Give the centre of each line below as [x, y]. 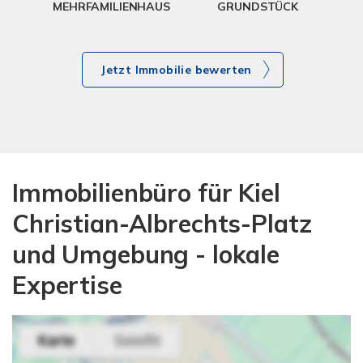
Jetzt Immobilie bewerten [176, 69]
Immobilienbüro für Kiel [146, 192]
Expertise [67, 285]
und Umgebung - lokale [146, 254]
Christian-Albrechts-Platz [162, 223]
